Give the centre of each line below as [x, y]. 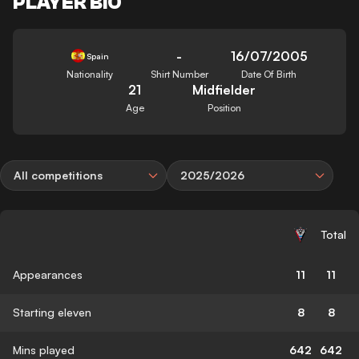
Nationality [90, 74]
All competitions [58, 175]
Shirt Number [179, 74]
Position [224, 107]
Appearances [48, 274]
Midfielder [224, 89]
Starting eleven [52, 312]
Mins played [44, 349]
